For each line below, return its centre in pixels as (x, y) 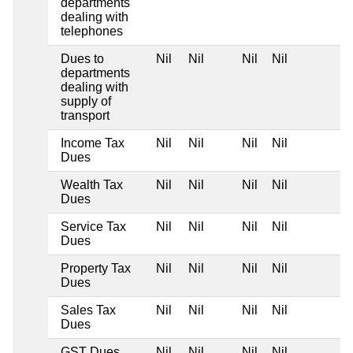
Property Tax (96, 268)
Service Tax (93, 226)
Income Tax (93, 143)
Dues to (82, 58)
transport (85, 115)
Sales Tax (88, 310)
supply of (86, 101)
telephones (92, 31)
